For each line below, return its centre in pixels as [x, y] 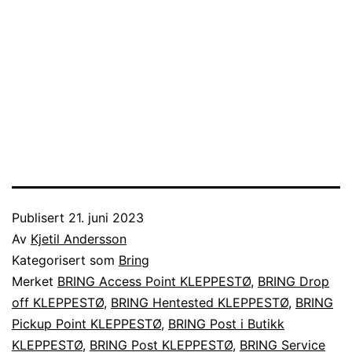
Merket [35, 281]
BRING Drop [293, 281]
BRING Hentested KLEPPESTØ [200, 302]
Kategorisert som [65, 260]
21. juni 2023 [106, 217]
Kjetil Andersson [79, 238]
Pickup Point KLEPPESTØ [86, 323]
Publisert [40, 217]
